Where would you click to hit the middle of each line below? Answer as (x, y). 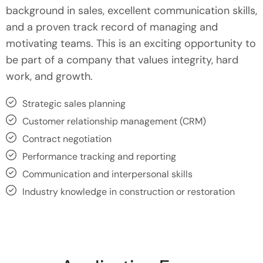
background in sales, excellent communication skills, (131, 10)
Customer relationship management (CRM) (114, 121)
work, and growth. (49, 76)
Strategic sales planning (74, 103)
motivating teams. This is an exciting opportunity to (131, 43)
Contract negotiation (67, 139)
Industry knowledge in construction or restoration (128, 191)
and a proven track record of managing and (112, 27)
